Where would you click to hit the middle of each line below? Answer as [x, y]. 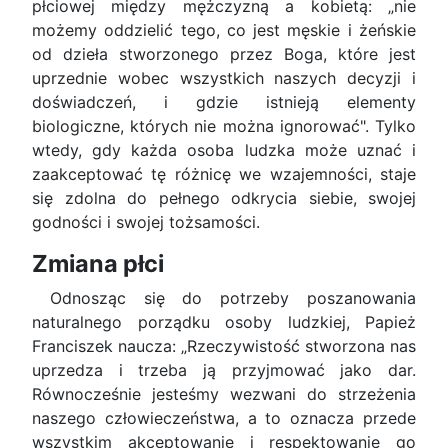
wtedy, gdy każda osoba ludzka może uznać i [224, 150]
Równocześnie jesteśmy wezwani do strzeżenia [224, 394]
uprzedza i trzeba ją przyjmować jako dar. [224, 370]
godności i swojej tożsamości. [146, 222]
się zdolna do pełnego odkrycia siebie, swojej [224, 198]
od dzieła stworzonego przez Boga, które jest [224, 54]
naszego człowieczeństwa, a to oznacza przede [224, 418]
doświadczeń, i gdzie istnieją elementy [224, 102]
